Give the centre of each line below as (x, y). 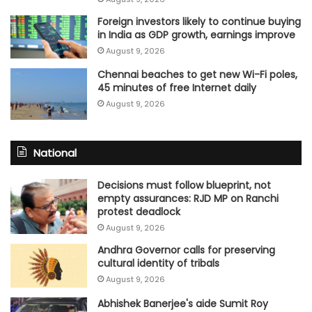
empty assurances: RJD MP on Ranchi (188, 198)
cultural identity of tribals (158, 264)
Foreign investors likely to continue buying (199, 21)
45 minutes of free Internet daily (177, 88)
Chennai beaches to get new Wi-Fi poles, (197, 75)
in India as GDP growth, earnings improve (196, 34)
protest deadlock (139, 211)
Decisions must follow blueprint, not (184, 185)
